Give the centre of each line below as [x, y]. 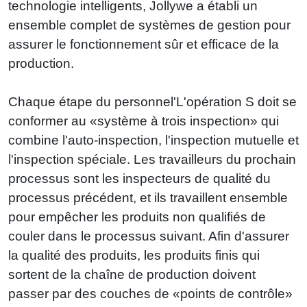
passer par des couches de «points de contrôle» [150, 293]
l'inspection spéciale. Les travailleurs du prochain [152, 159]
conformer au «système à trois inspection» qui [144, 121]
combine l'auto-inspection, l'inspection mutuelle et [153, 140]
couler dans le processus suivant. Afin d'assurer [149, 236]
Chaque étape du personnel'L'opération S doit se [152, 101]
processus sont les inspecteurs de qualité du [139, 178]
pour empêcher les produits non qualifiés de [137, 217]
